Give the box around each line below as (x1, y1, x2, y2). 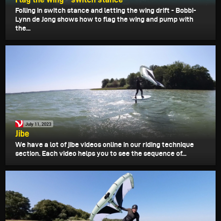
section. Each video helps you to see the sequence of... (15, 149, 186, 158)
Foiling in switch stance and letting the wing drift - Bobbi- (15, 6, 196, 15)
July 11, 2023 (25, 120, 51, 127)
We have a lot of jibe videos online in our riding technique (15, 141, 194, 149)
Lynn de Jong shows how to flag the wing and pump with (15, 15, 193, 24)
